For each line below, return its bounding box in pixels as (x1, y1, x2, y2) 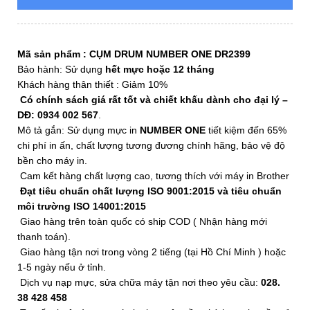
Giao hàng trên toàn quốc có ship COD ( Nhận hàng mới (17, 216, 267, 228)
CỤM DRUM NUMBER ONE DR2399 (89, 48, 250, 60)
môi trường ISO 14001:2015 (17, 201, 146, 212)
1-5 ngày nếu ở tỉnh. (17, 262, 106, 273)
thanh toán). (17, 231, 71, 243)
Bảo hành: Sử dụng (17, 64, 105, 75)
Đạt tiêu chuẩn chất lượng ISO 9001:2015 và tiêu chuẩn (20, 185, 282, 197)
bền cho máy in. (17, 155, 87, 167)
